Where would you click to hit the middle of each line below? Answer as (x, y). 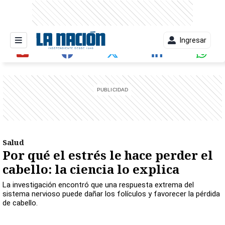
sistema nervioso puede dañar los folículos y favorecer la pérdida (111, 194)
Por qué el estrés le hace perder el (108, 155)
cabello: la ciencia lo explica (91, 169)
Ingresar (193, 40)
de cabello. (20, 203)
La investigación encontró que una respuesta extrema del (98, 185)
